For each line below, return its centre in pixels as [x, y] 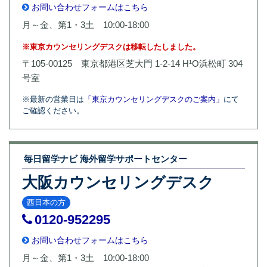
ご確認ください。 [53, 110]
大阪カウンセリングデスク [118, 183]
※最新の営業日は [53, 99]
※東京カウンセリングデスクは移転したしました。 [111, 46]
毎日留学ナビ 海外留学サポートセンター [105, 159]
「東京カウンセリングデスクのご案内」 [154, 99]
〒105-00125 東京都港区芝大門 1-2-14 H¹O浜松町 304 [132, 63]
